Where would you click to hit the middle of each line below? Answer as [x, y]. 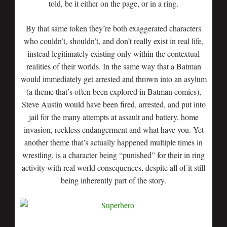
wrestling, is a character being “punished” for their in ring [113, 155]
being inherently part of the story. [113, 180]
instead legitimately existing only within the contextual [113, 53]
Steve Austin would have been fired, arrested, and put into [113, 104]
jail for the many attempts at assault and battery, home [113, 117]
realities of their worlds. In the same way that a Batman [113, 66]
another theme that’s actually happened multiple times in [113, 142]
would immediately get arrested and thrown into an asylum [113, 79]
